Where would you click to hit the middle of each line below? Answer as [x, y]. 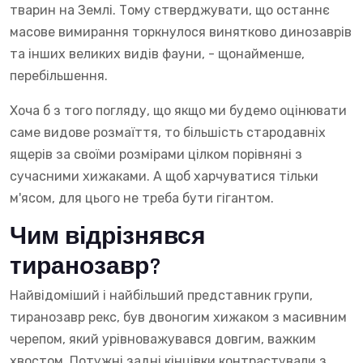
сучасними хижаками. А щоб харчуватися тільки [164, 177]
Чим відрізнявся [108, 237]
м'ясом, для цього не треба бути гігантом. [142, 199]
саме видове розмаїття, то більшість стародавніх [168, 133]
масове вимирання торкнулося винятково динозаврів [181, 32]
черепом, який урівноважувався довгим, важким [163, 340]
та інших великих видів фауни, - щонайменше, [157, 54]
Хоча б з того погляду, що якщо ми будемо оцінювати [178, 111]
